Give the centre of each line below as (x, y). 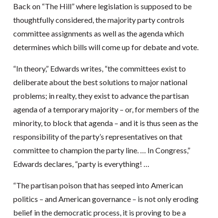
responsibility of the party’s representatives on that (98, 136)
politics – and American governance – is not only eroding (106, 199)
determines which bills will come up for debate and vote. (106, 47)
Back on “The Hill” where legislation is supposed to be (102, 6)
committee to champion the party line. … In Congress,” (101, 150)
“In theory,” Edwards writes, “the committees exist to (99, 68)
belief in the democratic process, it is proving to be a (99, 212)
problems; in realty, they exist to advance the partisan (101, 96)
